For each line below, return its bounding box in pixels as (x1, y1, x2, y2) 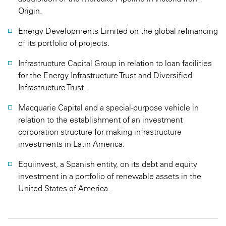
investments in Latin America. (18, 139, 125, 149)
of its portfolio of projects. (18, 38, 109, 48)
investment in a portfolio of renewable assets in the (18, 171, 201, 181)
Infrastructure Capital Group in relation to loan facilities (18, 58, 212, 68)
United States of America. (18, 183, 110, 193)
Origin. (18, 6, 42, 16)
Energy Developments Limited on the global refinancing (18, 26, 218, 36)
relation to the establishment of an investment (18, 115, 183, 125)
